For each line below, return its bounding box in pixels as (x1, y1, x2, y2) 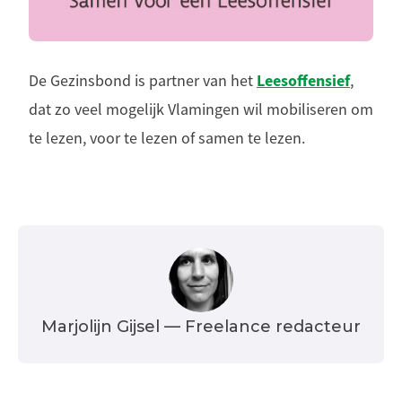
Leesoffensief (257, 69, 350, 92)
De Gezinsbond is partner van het (29, 70, 257, 91)
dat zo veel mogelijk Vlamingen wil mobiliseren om (29, 99, 373, 119)
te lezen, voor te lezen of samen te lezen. (29, 127, 305, 148)
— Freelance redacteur (164, 316, 361, 336)
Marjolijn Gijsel (41, 316, 164, 336)
